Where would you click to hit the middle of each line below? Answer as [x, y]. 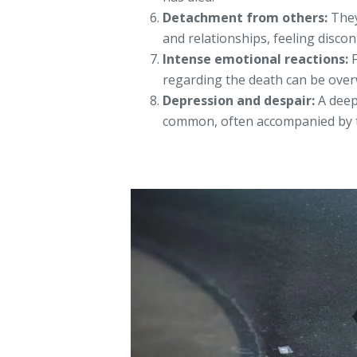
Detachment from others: [245, 17]
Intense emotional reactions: [256, 59]
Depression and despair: [239, 100]
